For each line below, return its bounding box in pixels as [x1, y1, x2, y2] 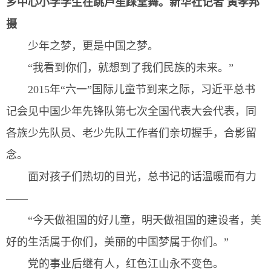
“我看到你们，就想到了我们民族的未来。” [28, 61, 233, 74]
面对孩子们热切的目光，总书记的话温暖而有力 [28, 170, 256, 183]
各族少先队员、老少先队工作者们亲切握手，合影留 [6, 126, 256, 139]
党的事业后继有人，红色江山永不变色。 [28, 257, 224, 270]
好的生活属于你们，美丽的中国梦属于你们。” [6, 235, 229, 248]
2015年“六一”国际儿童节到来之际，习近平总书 [28, 83, 255, 96]
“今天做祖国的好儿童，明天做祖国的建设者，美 [28, 214, 261, 226]
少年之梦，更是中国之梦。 [28, 39, 158, 52]
